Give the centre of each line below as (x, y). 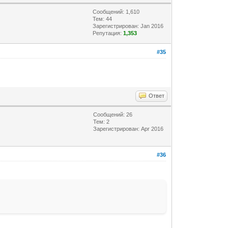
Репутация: (108, 33)
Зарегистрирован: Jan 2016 (128, 26)
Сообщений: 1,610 (116, 11)
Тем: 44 (103, 19)
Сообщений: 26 (113, 114)
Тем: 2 (102, 121)
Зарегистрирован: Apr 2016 (129, 129)
